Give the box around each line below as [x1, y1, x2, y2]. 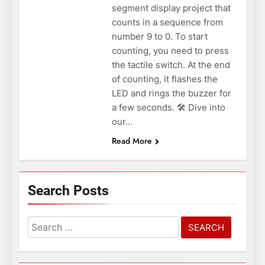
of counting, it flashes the [111, 73, 218, 85]
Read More [111, 134, 152, 147]
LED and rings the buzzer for [111, 87, 231, 99]
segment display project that [111, 2, 231, 14]
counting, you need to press [111, 44, 229, 56]
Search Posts [28, 182, 109, 199]
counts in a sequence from [111, 16, 223, 28]
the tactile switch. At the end [111, 59, 230, 70]
